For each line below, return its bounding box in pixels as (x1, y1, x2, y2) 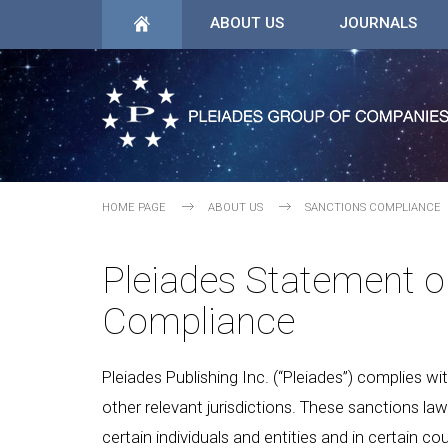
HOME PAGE (102, 201, 166, 214)
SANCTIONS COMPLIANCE (305, 201, 441, 214)
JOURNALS (339, 13, 418, 32)
